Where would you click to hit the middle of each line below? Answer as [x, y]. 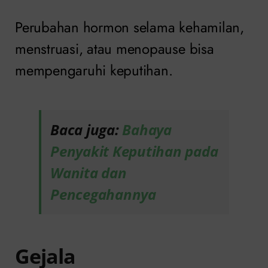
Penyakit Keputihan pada [134, 151]
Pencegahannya [103, 194]
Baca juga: [86, 129]
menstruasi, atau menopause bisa [115, 48]
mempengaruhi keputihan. [94, 70]
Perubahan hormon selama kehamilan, [130, 27]
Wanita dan [89, 172]
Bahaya [147, 129]
